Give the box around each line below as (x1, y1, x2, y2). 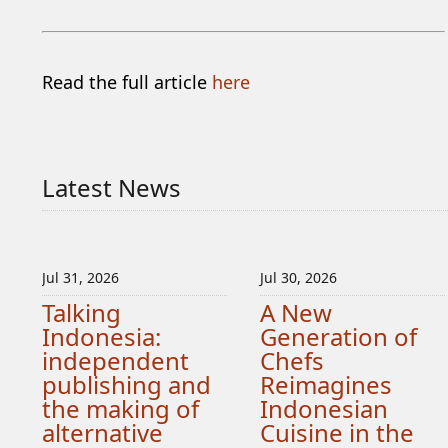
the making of (41, 392, 199, 425)
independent (41, 344, 189, 377)
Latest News (41, 171, 181, 204)
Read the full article (41, 70, 212, 94)
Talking (41, 296, 121, 329)
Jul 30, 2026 (259, 268, 337, 287)
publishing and (41, 368, 211, 401)
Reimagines (259, 368, 392, 401)
